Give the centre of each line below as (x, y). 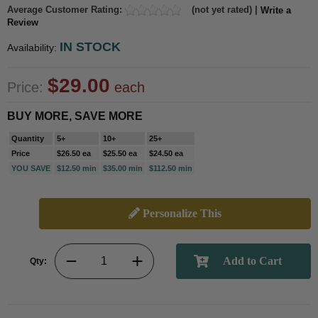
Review (23, 22)
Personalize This (181, 214)
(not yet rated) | (225, 10)
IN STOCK (90, 47)
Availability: (33, 48)
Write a (276, 10)
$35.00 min (123, 169)
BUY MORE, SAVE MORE (75, 116)
